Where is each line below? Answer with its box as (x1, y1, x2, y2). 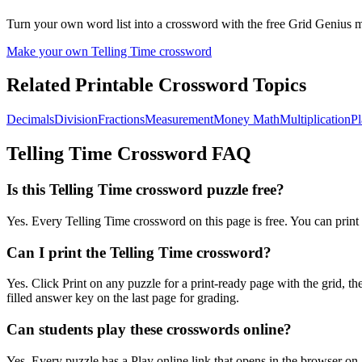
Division (54, 112, 98, 127)
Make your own (6, 44, 91, 58)
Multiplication (280, 112, 351, 127)
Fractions (98, 112, 145, 127)
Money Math (213, 112, 280, 127)
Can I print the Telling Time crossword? (6, 243, 271, 261)
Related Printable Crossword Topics (6, 74, 306, 96)
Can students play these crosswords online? (6, 321, 292, 338)
